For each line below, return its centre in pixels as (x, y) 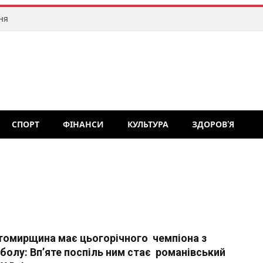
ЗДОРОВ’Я (213, 124)
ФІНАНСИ (83, 124)
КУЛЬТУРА (148, 124)
